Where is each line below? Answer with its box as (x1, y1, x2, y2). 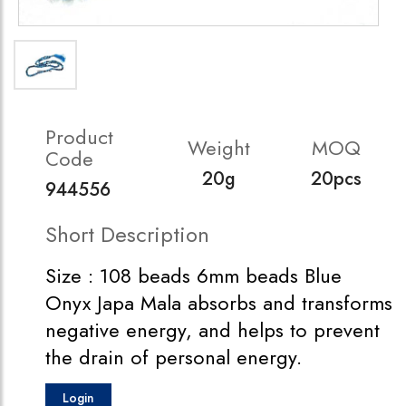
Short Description (45, 218, 209, 250)
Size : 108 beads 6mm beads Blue (45, 261, 342, 290)
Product (45, 122, 113, 151)
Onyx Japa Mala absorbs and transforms (45, 288, 392, 317)
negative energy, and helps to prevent (45, 315, 380, 344)
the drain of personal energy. (45, 343, 302, 372)
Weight (187, 133, 250, 162)
